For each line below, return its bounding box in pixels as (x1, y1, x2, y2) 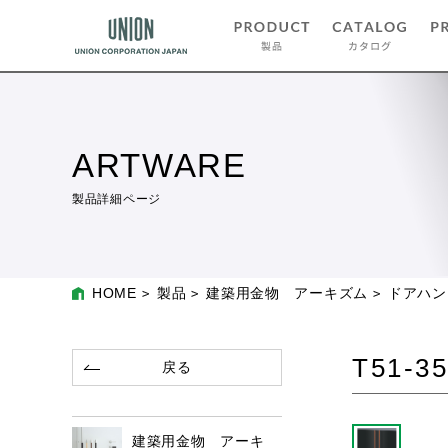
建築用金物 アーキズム (206, 285, 368, 301)
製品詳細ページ (72, 192, 161, 206)
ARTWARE (72, 147, 247, 184)
